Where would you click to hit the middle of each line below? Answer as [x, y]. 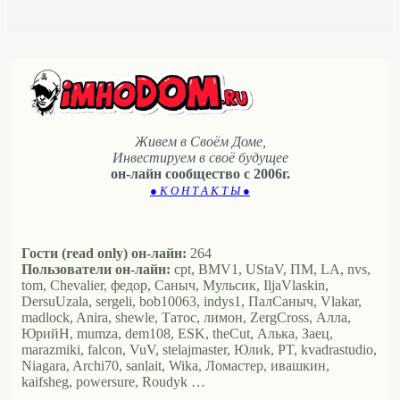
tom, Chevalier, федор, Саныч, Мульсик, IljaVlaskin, [175, 285]
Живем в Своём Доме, [200, 141]
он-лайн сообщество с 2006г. [200, 173]
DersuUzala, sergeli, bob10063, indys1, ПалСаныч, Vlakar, [192, 301]
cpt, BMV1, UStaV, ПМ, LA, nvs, [271, 269]
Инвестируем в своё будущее [200, 157]
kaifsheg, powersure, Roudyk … [113, 381]
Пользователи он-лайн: [96, 269]
